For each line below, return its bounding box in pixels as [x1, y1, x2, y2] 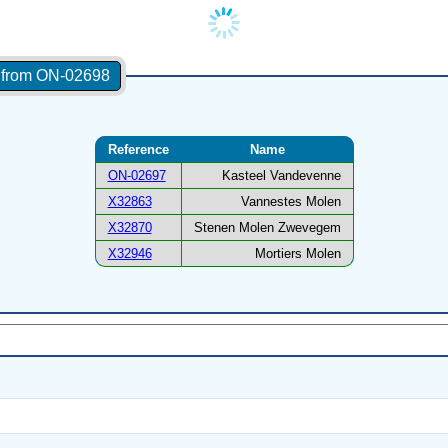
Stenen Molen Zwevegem [193, 220, 341, 236]
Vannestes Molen [240, 194, 341, 210]
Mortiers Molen [254, 246, 341, 262]
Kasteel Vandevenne [221, 168, 341, 184]
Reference [107, 142, 169, 158]
